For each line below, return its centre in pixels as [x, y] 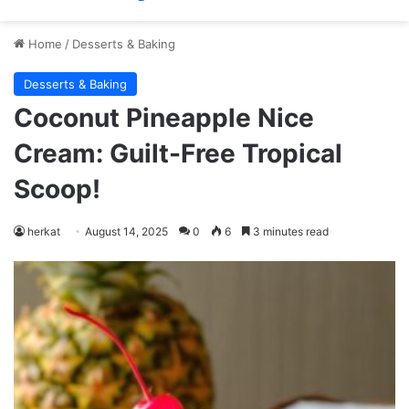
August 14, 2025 [126, 231]
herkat [44, 231]
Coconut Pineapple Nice [164, 118]
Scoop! [57, 189]
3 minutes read [289, 231]
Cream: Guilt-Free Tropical [178, 153]
